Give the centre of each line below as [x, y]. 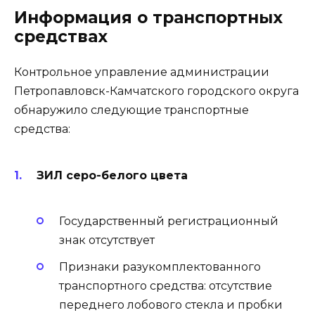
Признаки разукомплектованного [160, 267]
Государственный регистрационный [169, 221]
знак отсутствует [107, 240]
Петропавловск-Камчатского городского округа [156, 91]
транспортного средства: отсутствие [166, 286]
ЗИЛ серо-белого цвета [112, 175]
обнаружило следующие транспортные [131, 110]
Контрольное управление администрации [142, 72]
